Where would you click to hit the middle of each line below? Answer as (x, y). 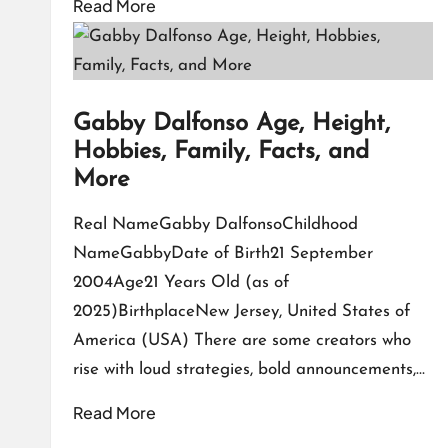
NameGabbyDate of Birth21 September (223, 253)
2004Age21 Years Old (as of (181, 282)
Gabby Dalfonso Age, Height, (231, 123)
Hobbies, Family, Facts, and (221, 151)
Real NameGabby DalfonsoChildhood (215, 224)
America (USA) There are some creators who (242, 340)
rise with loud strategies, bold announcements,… (249, 369)
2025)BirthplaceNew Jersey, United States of (241, 311)
